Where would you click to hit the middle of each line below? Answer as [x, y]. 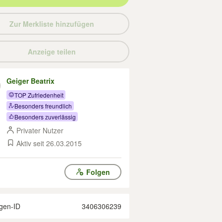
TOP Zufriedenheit [39, 95]
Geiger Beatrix [30, 81]
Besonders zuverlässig [45, 116]
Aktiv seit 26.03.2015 [49, 143]
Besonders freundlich [43, 106]
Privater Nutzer [40, 130]
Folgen [98, 172]
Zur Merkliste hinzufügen [52, 24]
